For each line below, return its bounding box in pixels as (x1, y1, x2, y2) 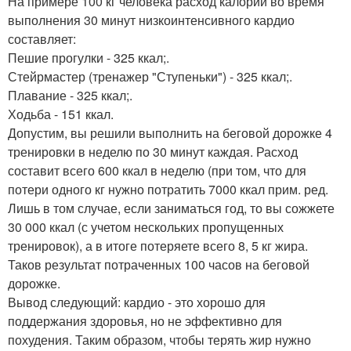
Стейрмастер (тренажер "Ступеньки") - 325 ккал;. (8, 67, 292, 85)
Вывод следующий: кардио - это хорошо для (8, 292, 266, 311)
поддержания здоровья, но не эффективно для (8, 311, 282, 330)
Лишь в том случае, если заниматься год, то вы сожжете (8, 198, 335, 217)
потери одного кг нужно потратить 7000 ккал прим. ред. (8, 179, 328, 198)
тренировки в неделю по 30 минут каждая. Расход (8, 142, 298, 161)
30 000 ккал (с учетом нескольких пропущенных (8, 217, 284, 236)
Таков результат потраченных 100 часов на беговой (8, 255, 309, 273)
